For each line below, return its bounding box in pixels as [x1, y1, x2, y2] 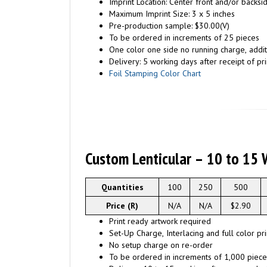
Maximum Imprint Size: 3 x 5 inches [109, 8, 235, 19]
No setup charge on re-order [109, 240, 213, 250]
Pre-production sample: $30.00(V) [109, 20, 229, 31]
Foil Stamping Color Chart [109, 68, 201, 79]
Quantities [101, 182, 144, 193]
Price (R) [106, 200, 138, 211]
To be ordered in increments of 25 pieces [109, 32, 259, 43]
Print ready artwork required [109, 216, 211, 226]
